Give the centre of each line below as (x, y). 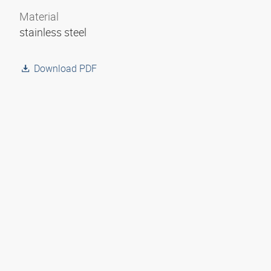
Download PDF (65, 68)
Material (39, 16)
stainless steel (54, 32)
